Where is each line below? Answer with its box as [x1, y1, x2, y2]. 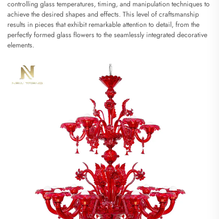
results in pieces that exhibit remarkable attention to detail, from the [7, 19, 199, 29]
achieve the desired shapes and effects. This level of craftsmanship [7, 9, 199, 19]
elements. [7, 40, 34, 50]
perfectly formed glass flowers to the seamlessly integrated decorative [7, 29, 207, 40]
